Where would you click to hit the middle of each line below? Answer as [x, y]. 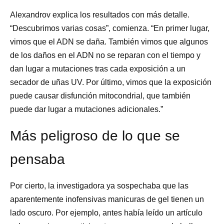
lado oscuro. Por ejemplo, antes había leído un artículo [106, 212]
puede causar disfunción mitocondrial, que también [100, 95]
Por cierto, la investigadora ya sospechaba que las [99, 185]
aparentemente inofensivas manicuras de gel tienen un [107, 199]
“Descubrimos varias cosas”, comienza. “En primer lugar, [110, 28]
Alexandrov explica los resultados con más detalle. [100, 14]
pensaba [37, 159]
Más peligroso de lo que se [95, 135]
